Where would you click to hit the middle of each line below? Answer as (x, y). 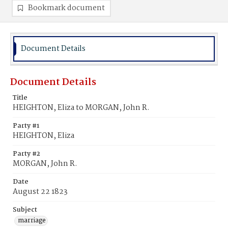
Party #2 (26, 154)
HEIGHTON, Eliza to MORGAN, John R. (81, 108)
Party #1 (26, 126)
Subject (25, 210)
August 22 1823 (40, 192)
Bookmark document (66, 8)
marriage (32, 221)
